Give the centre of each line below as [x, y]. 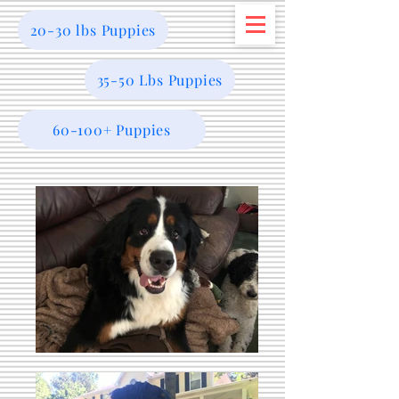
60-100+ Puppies [112, 130]
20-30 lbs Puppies [93, 30]
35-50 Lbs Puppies [160, 80]
